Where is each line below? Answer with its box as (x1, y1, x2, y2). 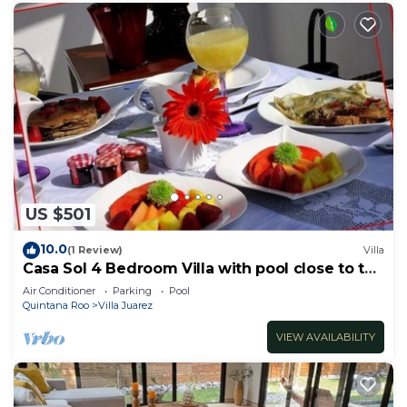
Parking (113, 283, 152, 297)
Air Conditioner (23, 283, 95, 297)
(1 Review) (67, 243, 123, 257)
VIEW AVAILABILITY (276, 330, 375, 343)
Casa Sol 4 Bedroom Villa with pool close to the (23, 259, 383, 277)
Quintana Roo (23, 298, 89, 312)
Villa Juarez (98, 298, 153, 312)
